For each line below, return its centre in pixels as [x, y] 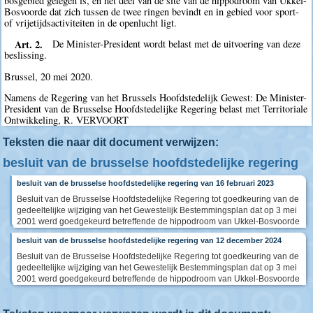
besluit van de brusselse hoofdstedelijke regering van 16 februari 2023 [145, 183]
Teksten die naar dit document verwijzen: [111, 142]
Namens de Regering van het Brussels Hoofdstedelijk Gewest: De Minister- [156, 98]
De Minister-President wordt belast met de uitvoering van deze [177, 44]
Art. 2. [28, 44]
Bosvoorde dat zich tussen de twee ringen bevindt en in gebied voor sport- [152, 11]
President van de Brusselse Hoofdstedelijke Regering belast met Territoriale [156, 109]
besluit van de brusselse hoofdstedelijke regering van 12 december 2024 [149, 240]
